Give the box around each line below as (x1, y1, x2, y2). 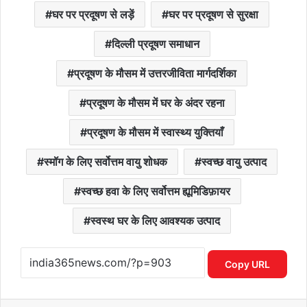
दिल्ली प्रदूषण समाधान (111, 37, 199, 51)
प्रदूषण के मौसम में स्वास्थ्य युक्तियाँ (87, 125, 223, 140)
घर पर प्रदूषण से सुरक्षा (169, 8, 258, 22)
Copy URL (224, 258, 270, 270)
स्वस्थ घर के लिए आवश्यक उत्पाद (90, 214, 220, 228)
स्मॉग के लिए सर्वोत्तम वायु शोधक (44, 155, 167, 169)
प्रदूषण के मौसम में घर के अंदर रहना (86, 96, 225, 110)
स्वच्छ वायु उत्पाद (201, 155, 267, 169)
